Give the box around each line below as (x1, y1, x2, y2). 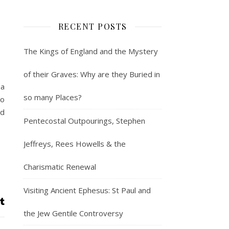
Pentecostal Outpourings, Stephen (24, 115, 145, 126)
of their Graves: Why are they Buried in (24, 68, 160, 79)
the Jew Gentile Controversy (24, 208, 123, 218)
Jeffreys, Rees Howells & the (24, 138, 126, 149)
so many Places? (24, 91, 82, 102)
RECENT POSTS (58, 20, 127, 32)
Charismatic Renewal (24, 161, 96, 172)
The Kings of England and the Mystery (24, 45, 158, 56)
